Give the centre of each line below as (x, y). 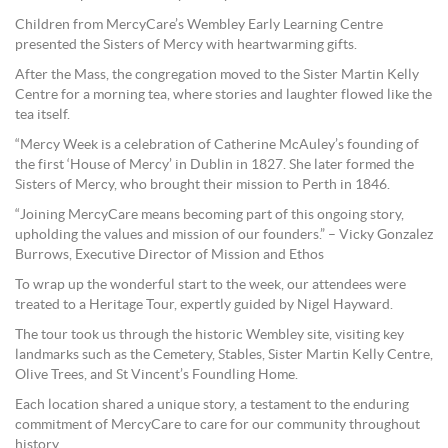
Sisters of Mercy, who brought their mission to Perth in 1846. (202, 185)
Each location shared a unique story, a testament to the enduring (212, 405)
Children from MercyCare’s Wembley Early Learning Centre (199, 25)
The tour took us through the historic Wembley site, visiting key (209, 335)
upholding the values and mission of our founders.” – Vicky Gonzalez (224, 235)
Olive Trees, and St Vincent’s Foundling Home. (156, 375)
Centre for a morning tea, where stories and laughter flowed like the (223, 95)
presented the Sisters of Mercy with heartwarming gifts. (186, 45)
